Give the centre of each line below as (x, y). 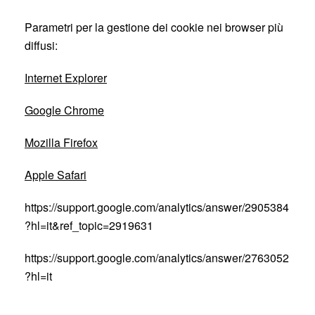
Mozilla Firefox (61, 142)
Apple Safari (56, 175)
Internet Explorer (66, 78)
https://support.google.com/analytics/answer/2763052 (157, 258)
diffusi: (41, 45)
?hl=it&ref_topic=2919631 (89, 225)
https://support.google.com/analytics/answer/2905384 (157, 207)
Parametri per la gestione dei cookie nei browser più (154, 27)
